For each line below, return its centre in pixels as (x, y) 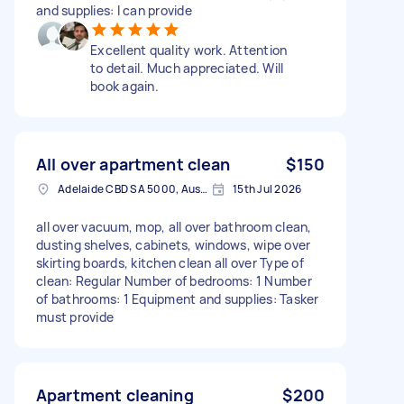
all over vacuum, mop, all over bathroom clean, (174, 226)
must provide (75, 317)
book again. (124, 86)
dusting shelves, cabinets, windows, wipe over (174, 244)
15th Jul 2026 (267, 188)
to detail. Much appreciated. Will (187, 68)
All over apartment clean (133, 164)
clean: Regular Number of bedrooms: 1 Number (174, 280)
